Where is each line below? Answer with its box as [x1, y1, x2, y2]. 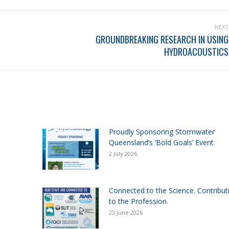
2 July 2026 [109, 150, 138, 158]
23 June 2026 [109, 209, 143, 217]
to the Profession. [109, 196, 169, 207]
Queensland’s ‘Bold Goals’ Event [109, 138, 214, 148]
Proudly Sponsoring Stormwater [109, 127, 215, 137]
